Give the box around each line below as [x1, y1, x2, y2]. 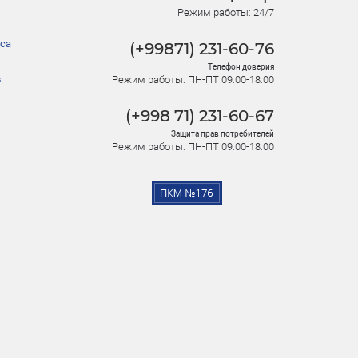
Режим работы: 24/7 [177, 6, 274, 19]
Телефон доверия [208, 62, 274, 72]
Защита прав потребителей [171, 129, 274, 139]
